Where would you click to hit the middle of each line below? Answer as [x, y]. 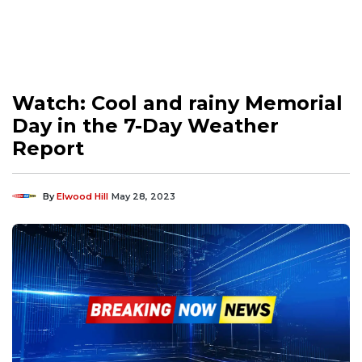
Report [48, 148]
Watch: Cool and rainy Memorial [177, 103]
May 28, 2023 [143, 196]
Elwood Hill [82, 196]
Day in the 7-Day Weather [145, 125]
